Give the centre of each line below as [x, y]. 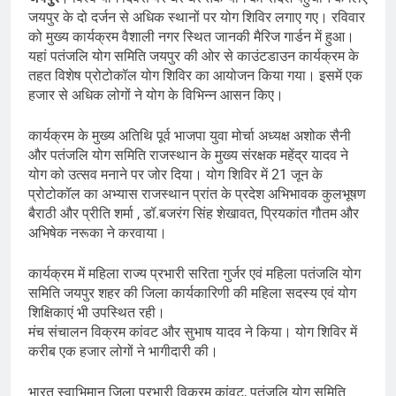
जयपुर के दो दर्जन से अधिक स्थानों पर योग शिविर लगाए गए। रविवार [197, 17]
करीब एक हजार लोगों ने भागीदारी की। [123, 351]
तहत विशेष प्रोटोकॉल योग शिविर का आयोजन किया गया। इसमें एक [195, 75]
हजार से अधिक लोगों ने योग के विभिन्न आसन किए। [156, 95]
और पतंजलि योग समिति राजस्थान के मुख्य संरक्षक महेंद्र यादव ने [188, 155]
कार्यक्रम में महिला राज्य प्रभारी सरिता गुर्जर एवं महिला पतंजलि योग [194, 273]
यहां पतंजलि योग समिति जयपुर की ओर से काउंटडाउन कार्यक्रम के [194, 56]
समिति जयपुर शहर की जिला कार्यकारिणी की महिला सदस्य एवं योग [192, 293]
